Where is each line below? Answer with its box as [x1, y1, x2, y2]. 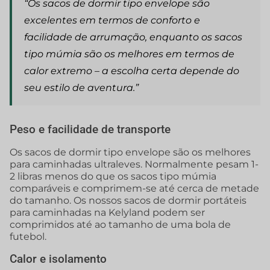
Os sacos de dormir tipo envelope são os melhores [10, 146, 251, 159]
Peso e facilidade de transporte [10, 122, 171, 137]
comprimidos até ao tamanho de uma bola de [10, 219, 231, 231]
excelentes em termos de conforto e [24, 14, 200, 27]
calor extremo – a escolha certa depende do [24, 65, 239, 77]
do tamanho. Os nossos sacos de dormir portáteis [10, 195, 246, 207]
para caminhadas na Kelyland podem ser [10, 207, 205, 219]
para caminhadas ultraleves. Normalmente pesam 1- [10, 159, 259, 171]
